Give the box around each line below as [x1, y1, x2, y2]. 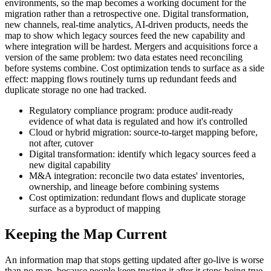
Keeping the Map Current [5, 226, 167, 243]
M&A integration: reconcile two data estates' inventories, [29, 171, 244, 181]
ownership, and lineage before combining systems [29, 181, 219, 192]
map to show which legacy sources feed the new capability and [5, 30, 245, 41]
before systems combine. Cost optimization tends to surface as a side [5, 63, 264, 74]
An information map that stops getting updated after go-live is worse [5, 254, 264, 265]
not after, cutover [29, 138, 93, 149]
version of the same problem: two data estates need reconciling [5, 52, 243, 63]
